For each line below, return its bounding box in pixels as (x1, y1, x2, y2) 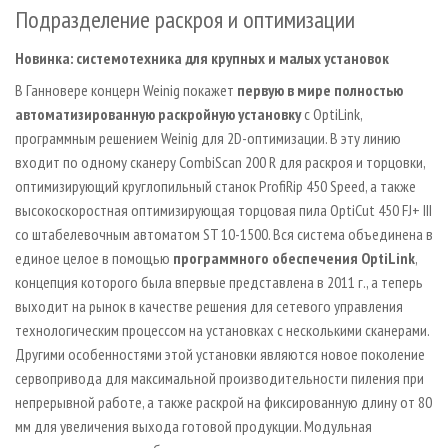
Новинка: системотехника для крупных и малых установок (15, 48, 389, 69)
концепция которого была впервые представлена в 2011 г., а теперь (15, 272, 423, 293)
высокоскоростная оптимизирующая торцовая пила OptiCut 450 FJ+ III (15, 200, 432, 221)
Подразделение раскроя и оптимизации (15, 4, 355, 36)
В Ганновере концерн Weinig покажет (15, 80, 237, 101)
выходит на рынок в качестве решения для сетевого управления (15, 296, 403, 317)
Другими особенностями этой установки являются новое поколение (15, 344, 425, 365)
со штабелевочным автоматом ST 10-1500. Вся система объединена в (15, 224, 433, 245)
